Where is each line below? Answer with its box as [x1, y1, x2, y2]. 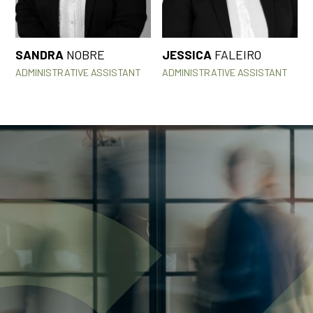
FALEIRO [212, 47, 261, 63]
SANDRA [15, 47, 64, 63]
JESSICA [162, 47, 212, 63]
